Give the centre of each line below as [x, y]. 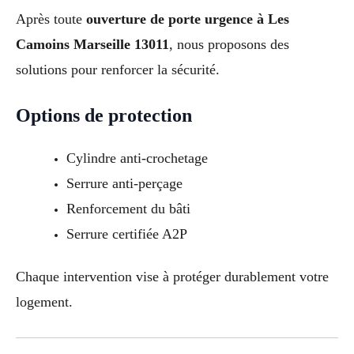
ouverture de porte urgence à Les [188, 19]
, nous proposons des [229, 44]
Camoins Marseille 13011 [92, 44]
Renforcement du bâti [128, 209]
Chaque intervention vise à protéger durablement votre [172, 277]
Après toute [51, 19]
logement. [44, 302]
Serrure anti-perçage [124, 184]
